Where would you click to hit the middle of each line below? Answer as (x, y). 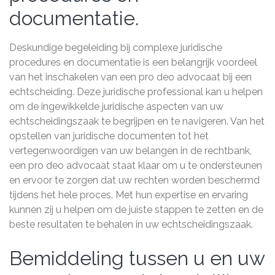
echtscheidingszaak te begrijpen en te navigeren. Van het (137, 121)
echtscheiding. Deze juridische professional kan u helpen (136, 92)
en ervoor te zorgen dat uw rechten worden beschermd (134, 180)
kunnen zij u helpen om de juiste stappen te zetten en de (136, 210)
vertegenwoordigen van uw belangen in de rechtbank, (130, 151)
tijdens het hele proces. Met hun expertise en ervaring (129, 195)
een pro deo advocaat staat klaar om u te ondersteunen (136, 165)
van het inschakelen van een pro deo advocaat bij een (130, 77)
